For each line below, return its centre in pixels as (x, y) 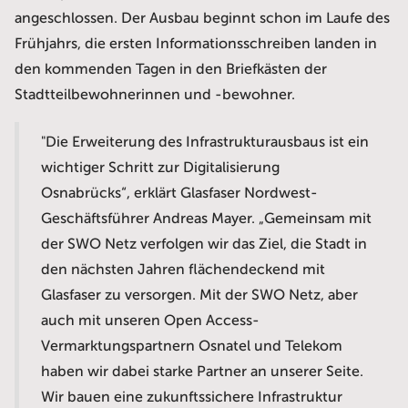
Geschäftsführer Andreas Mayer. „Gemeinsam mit (206, 219)
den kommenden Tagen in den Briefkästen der (171, 70)
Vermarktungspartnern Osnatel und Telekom (191, 347)
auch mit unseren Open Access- (150, 321)
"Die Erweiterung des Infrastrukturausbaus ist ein (204, 143)
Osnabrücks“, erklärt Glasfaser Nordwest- (179, 194)
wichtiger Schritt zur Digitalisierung (160, 168)
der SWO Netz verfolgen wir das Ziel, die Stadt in (204, 245)
